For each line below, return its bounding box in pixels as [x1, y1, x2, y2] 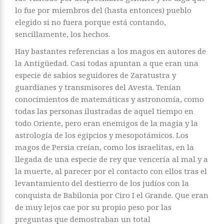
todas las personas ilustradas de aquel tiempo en [15, 106, 193, 116]
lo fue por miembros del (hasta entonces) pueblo [15, 5, 191, 15]
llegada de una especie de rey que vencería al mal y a [15, 154, 208, 164]
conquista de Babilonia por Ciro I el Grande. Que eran [15, 190, 208, 200]
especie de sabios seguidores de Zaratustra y [15, 70, 176, 80]
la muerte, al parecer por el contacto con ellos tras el [15, 166, 207, 176]
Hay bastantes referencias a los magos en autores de [15, 46, 206, 56]
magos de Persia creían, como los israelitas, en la [15, 142, 194, 152]
